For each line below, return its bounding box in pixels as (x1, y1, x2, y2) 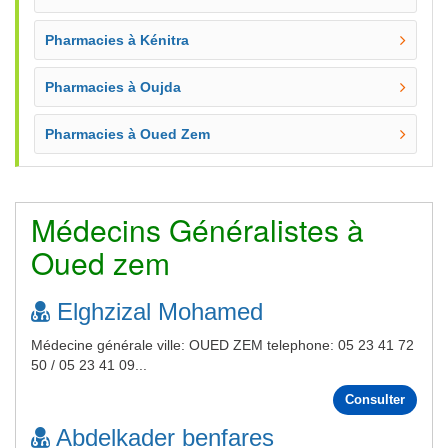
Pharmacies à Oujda (45, 79, 181, 95)
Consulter (345, 392, 405, 407)
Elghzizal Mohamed (50, 298, 263, 325)
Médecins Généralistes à (31, 208, 364, 251)
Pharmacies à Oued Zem (45, 126, 210, 142)
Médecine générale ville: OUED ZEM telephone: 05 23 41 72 (31, 337, 414, 353)
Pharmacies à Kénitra (45, 32, 189, 48)
